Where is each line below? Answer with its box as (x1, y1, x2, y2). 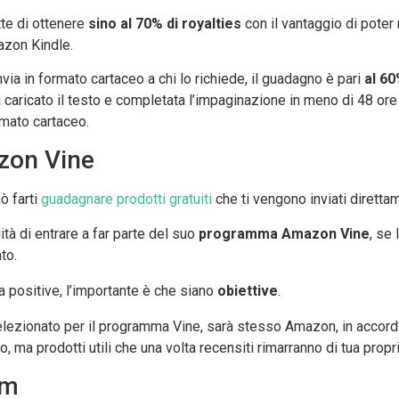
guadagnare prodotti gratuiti (41, 191, 212, 208)
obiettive (217, 281, 278, 299)
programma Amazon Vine (195, 224, 370, 242)
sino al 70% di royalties (88, 14, 241, 32)
